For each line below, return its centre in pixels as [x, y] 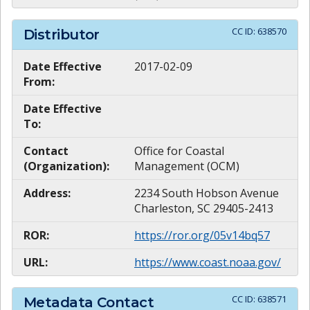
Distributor [62, 34]
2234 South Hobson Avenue [207, 193]
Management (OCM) [187, 166]
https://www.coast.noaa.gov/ [208, 263]
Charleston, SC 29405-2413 [204, 209]
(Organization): [66, 166]
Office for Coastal [179, 151]
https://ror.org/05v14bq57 [202, 236]
